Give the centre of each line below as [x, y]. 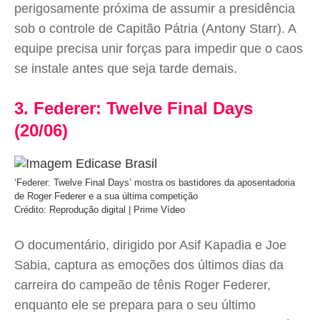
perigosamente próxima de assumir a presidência [155, 9]
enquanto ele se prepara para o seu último [135, 305]
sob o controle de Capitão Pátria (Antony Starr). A [155, 29]
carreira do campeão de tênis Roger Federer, [142, 285]
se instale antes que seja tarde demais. [126, 69]
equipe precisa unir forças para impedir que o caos [159, 49]
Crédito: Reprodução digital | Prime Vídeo [100, 210]
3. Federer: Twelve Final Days [134, 108]
